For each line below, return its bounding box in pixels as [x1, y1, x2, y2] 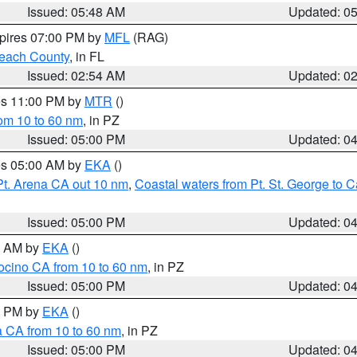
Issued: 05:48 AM [27, 2, 126, 21]
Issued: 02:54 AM [27, 66, 126, 84]
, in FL [69, 47, 104, 65]
